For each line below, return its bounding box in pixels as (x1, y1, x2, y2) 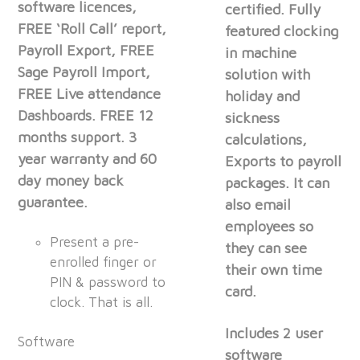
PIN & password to (50, 274, 166, 291)
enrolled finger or (50, 254, 157, 271)
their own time (225, 261, 323, 279)
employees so (225, 218, 314, 235)
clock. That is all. (50, 294, 153, 311)
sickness (225, 109, 280, 127)
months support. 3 (18, 129, 137, 146)
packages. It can (225, 174, 330, 192)
